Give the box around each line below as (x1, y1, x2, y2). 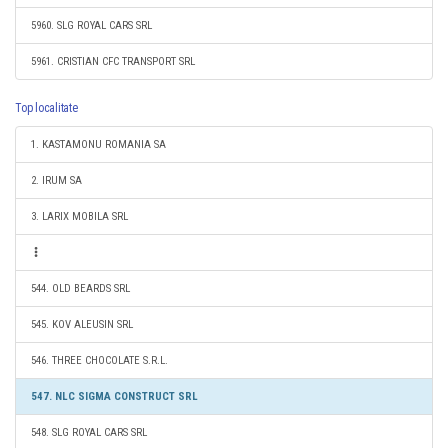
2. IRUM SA (31, 174, 82, 187)
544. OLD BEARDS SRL (31, 282, 130, 295)
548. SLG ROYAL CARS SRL (31, 426, 147, 439)
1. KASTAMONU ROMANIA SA (31, 138, 166, 151)
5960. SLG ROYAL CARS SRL (31, 19, 152, 32)
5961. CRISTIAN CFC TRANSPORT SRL (31, 55, 195, 68)
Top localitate (15, 101, 78, 115)
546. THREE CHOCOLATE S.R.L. (31, 354, 168, 367)
